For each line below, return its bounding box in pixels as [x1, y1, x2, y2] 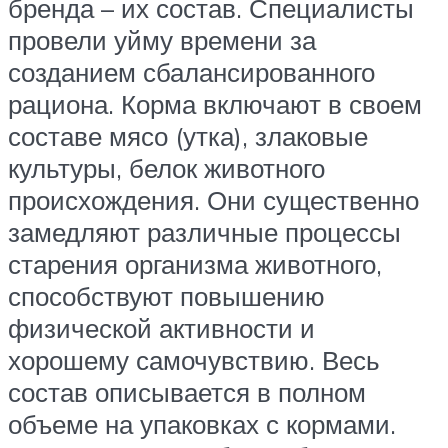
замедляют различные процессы [8, 215, 401, 248]
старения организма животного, [8, 247, 382, 280]
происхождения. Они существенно [8, 183, 419, 216]
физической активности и [8, 311, 315, 344]
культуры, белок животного [8, 151, 325, 184]
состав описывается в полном [8, 375, 366, 408]
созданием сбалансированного [8, 55, 375, 88]
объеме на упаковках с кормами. [8, 407, 396, 440]
